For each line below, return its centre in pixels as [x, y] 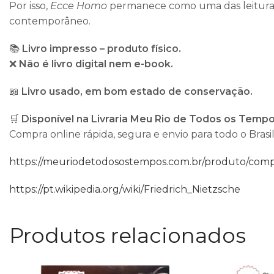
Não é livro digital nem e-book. [96, 64]
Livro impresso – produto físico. [102, 49]
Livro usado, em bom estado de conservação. [137, 92]
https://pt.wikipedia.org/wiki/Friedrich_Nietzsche [125, 190]
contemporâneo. [50, 21]
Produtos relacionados [128, 236]
